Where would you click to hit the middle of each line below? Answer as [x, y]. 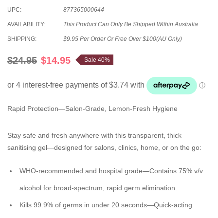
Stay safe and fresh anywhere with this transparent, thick [94, 135]
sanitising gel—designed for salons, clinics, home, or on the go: [104, 147]
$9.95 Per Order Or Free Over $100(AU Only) [123, 39]
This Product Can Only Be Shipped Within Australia [131, 24]
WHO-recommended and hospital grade [81, 171]
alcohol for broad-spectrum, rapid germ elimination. [99, 188]
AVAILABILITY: [26, 24]
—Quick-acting [170, 205]
